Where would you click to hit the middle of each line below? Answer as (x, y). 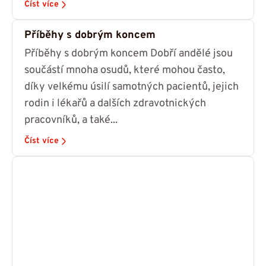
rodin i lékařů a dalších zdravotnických (115, 104)
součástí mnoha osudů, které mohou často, (125, 71)
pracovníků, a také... (71, 121)
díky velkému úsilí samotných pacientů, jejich (132, 87)
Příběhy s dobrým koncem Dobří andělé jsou (129, 54)
